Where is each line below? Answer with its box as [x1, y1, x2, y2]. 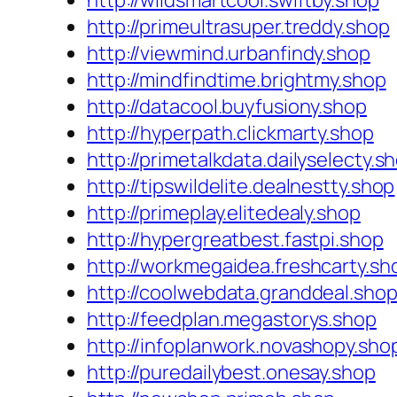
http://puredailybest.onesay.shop [87, 359, 376, 386]
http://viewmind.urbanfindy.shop [87, 40, 370, 67]
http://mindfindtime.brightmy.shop [87, 66, 386, 94]
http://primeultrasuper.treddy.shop [87, 13, 390, 41]
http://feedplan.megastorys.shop [87, 306, 377, 333]
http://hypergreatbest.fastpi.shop [87, 226, 384, 253]
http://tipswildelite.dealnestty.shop [87, 173, 395, 200]
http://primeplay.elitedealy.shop [87, 199, 361, 227]
